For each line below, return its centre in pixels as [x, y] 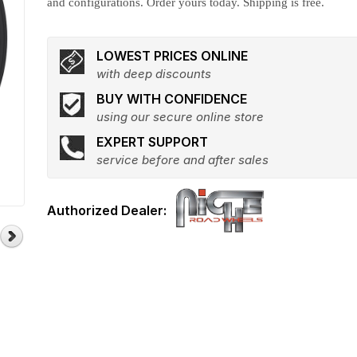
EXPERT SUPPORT [153, 142]
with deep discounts [154, 74]
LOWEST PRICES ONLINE [173, 56]
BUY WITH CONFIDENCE [172, 99]
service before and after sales [183, 160]
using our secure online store [180, 117]
